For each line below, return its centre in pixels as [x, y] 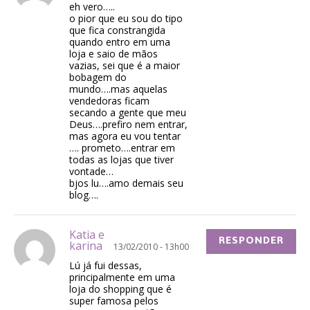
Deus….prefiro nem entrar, [128, 125]
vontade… [91, 172]
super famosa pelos [114, 301]
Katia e [87, 235]
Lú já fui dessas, [106, 266]
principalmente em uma [122, 277]
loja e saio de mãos [113, 54]
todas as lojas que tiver [121, 160]
